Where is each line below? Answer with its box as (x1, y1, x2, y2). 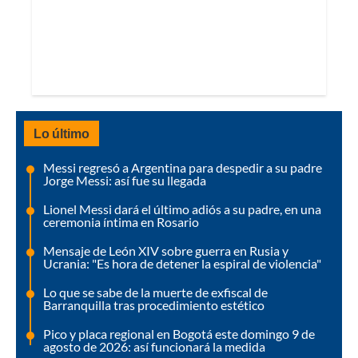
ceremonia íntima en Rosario (43, 213, 199, 229)
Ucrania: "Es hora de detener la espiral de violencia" (43, 255, 321, 271)
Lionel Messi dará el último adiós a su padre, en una (43, 201, 321, 217)
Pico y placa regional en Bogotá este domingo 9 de (43, 325, 315, 341)
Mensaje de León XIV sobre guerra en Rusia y (43, 242, 288, 258)
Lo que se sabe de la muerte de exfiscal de (43, 284, 268, 300)
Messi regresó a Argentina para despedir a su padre (43, 159, 322, 175)
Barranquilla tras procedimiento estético (43, 296, 265, 312)
